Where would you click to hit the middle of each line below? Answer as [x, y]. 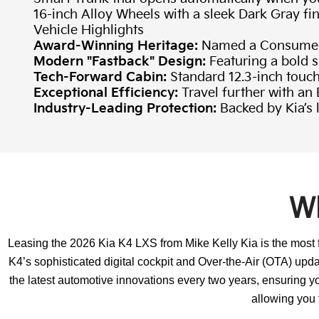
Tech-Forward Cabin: [100, 78]
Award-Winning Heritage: [116, 46]
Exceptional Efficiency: [106, 93]
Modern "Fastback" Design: [120, 62]
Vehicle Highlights [89, 31]
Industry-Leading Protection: [125, 109]
